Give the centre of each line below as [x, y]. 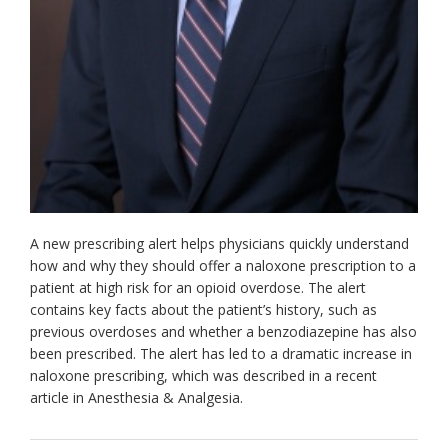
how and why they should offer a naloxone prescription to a [223, 265]
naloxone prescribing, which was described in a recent [203, 375]
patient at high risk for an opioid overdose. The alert [198, 287]
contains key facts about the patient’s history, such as [203, 309]
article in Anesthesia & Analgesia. [136, 397]
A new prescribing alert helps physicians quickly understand [219, 243]
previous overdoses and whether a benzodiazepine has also [223, 331]
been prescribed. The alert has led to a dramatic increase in [221, 353]
